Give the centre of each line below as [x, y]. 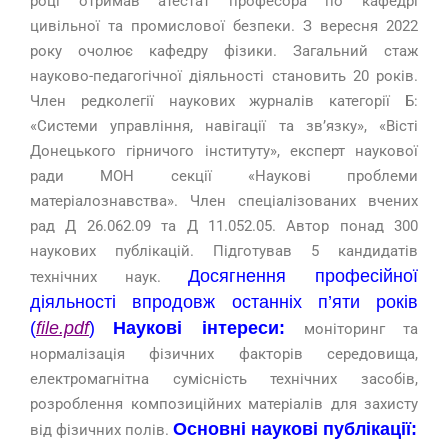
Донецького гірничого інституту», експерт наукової [224, 151]
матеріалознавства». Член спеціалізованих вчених [224, 201]
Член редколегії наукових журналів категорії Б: [224, 101]
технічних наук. [109, 277]
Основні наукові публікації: [295, 429]
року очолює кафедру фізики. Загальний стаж [224, 51]
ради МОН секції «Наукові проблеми [224, 176]
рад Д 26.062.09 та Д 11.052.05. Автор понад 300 [224, 226]
